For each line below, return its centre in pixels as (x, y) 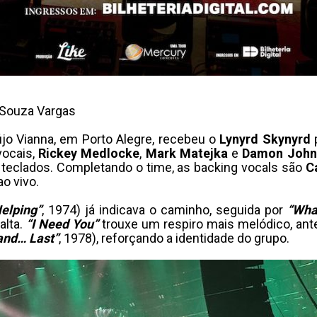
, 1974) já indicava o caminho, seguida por (165, 210)
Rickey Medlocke (89, 153)
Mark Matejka (186, 153)
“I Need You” (62, 224)
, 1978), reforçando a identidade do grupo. (174, 238)
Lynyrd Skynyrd (265, 139)
